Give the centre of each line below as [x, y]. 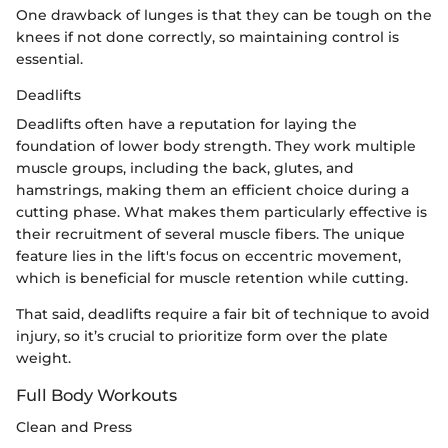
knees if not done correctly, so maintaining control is [207, 37]
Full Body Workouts [96, 395]
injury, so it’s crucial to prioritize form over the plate [202, 336]
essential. [49, 59]
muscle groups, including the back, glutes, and [185, 168]
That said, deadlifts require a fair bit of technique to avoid [223, 314]
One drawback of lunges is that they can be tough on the [224, 15]
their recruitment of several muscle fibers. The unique [210, 234]
